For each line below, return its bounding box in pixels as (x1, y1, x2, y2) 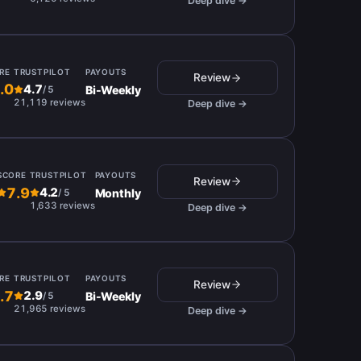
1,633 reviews (29, 200, 95, 212)
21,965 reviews (13, 303, 85, 315)
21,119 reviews (13, 96, 85, 108)
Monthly (94, 186, 141, 201)
